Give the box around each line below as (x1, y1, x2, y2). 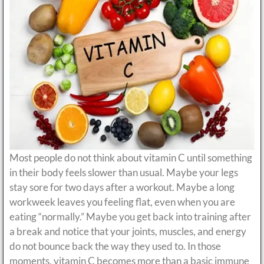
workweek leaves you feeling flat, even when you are (9, 195, 235, 208)
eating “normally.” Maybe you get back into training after (9, 210, 251, 223)
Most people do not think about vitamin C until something (9, 151, 252, 164)
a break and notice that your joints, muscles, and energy (9, 225, 246, 237)
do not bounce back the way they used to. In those (9, 239, 221, 252)
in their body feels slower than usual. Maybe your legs (9, 166, 238, 179)
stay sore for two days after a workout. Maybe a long (9, 180, 235, 193)
